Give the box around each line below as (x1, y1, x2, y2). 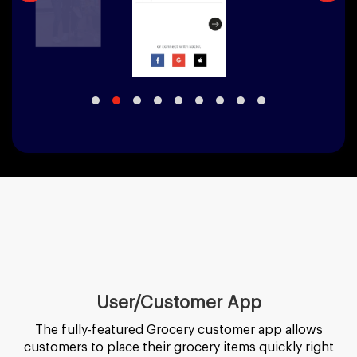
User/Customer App (96, 293, 261, 312)
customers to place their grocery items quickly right (23, 340, 334, 354)
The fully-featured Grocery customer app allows (34, 323, 323, 336)
